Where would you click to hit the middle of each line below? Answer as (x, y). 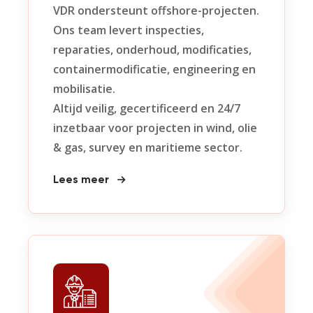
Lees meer (82, 180)
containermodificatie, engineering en (154, 69)
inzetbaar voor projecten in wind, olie (155, 128)
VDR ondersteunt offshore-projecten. (156, 10)
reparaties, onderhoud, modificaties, (152, 50)
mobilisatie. (84, 89)
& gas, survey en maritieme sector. (148, 147)
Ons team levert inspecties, (129, 30)
